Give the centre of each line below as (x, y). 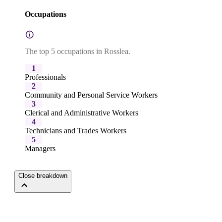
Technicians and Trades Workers (76, 130)
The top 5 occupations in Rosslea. (78, 51)
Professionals (45, 77)
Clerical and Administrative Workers (82, 112)
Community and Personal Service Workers (91, 95)
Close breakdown (43, 175)
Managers (40, 148)
